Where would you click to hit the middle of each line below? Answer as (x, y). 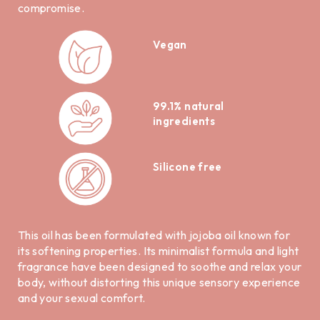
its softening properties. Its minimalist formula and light (159, 251)
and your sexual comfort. (82, 298)
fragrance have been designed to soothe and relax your (160, 267)
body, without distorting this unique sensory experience (159, 282)
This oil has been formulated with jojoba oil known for (154, 235)
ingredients (184, 121)
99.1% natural (189, 106)
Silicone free (187, 166)
